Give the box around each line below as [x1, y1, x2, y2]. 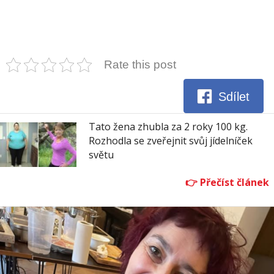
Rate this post [104, 58, 176, 72]
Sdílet [218, 89, 250, 103]
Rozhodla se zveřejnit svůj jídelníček [89, 134, 253, 148]
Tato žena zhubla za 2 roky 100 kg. [89, 120, 248, 134]
